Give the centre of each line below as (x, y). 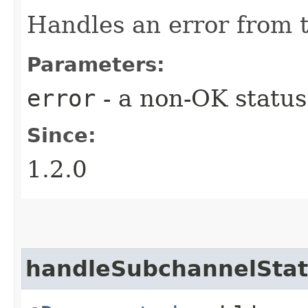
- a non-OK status (201, 98)
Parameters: (96, 64)
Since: (62, 135)
